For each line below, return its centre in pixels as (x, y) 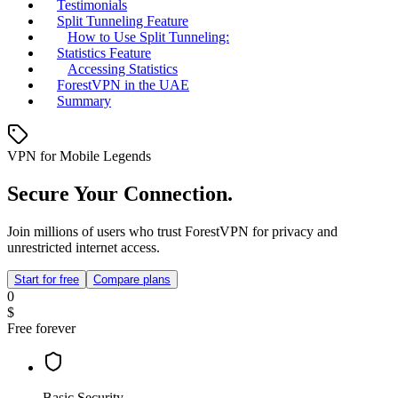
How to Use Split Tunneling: (148, 37)
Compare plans (132, 280)
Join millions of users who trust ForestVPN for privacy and (172, 232)
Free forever (41, 329)
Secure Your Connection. (120, 194)
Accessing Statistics (123, 69)
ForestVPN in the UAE (123, 85)
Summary (84, 101)
